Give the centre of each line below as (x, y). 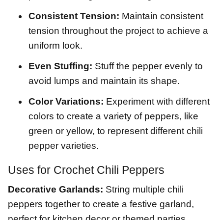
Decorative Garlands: (55, 190)
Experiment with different (157, 102)
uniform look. (55, 46)
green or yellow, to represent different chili (116, 131)
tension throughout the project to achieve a (118, 31)
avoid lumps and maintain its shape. (104, 81)
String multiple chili (143, 190)
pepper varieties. (64, 146)
